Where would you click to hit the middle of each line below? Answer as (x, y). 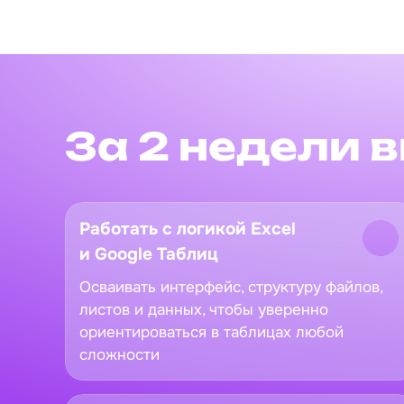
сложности (119, 354)
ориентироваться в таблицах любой (211, 332)
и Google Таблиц (149, 254)
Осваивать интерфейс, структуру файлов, (231, 287)
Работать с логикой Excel (188, 229)
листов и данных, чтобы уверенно (204, 309)
